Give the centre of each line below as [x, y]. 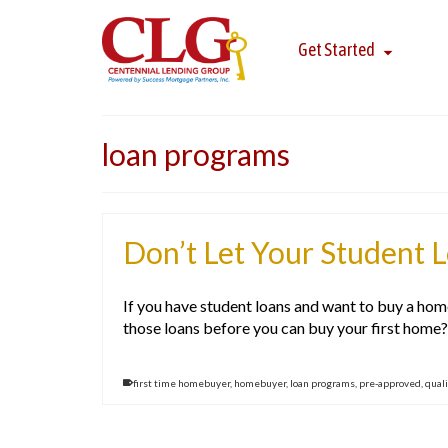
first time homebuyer [181, 383]
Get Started [336, 49]
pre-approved [390, 383]
